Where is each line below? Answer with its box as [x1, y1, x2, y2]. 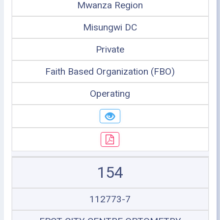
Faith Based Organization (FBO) [45, 65, 175, 77]
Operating [90, 87, 130, 99]
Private [96, 43, 124, 55]
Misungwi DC [83, 21, 137, 33]
